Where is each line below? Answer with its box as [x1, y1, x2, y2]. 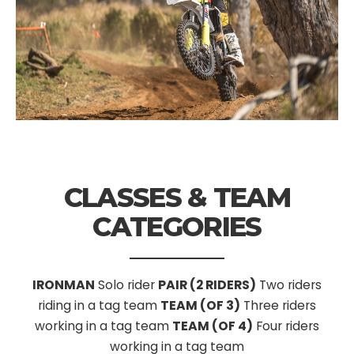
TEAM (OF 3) [160, 296, 240, 315]
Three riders [240, 296, 316, 315]
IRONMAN [32, 276, 95, 295]
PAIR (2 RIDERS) [158, 276, 256, 295]
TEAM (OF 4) [172, 317, 253, 336]
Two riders [256, 276, 322, 295]
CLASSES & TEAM [63, 181, 291, 215]
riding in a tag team [38, 296, 157, 315]
